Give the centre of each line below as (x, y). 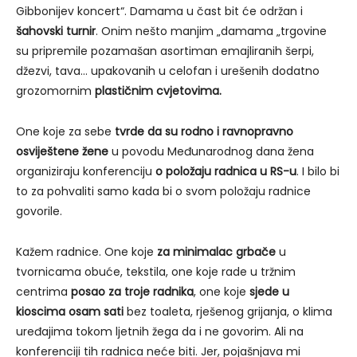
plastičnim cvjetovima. (158, 90)
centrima (43, 291)
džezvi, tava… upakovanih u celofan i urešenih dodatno (168, 71)
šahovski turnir (56, 31)
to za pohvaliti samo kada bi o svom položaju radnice (163, 191)
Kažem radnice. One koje (86, 251)
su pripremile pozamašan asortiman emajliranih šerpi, (165, 51)
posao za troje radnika (132, 291)
